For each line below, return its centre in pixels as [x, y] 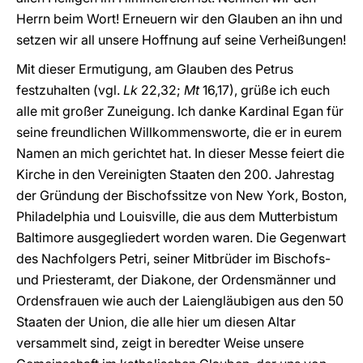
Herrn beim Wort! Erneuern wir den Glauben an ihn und [179, 19]
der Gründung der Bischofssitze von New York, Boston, [181, 195]
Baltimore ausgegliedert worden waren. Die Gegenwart [181, 237]
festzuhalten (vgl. [70, 90]
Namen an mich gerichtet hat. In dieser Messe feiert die [180, 153]
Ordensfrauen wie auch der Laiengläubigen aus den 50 [180, 301]
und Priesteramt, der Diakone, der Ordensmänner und [176, 280]
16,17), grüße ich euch [265, 90]
